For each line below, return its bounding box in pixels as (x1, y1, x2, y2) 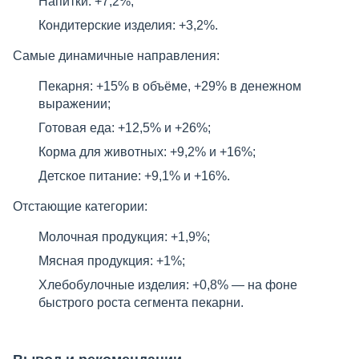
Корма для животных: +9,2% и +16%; (38, 144, 256, 159)
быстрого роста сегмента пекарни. (38, 295, 244, 309)
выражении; (38, 96, 111, 111)
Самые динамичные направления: (13, 48, 220, 63)
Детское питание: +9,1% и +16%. (38, 168, 230, 183)
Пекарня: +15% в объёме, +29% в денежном (38, 79, 301, 93)
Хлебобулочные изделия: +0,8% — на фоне (38, 277, 297, 292)
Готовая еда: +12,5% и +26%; (38, 120, 211, 135)
